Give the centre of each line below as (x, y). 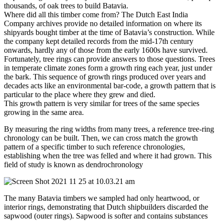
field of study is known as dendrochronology (74, 164)
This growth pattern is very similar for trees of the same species (102, 103)
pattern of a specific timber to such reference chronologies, (94, 147)
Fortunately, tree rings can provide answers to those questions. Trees (110, 59)
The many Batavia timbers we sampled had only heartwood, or (102, 198)
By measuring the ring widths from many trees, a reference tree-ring (109, 129)
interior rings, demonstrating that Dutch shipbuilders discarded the (106, 207)
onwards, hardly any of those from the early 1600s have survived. (106, 50)
